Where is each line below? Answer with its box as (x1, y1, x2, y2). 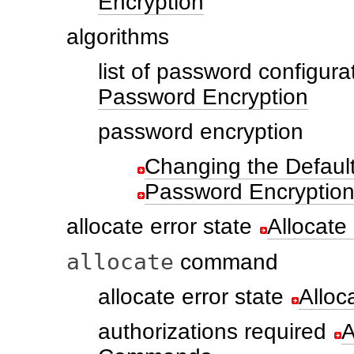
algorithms (66, 24, 169, 49)
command (174, 250, 278, 274)
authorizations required (98, 319, 326, 344)
